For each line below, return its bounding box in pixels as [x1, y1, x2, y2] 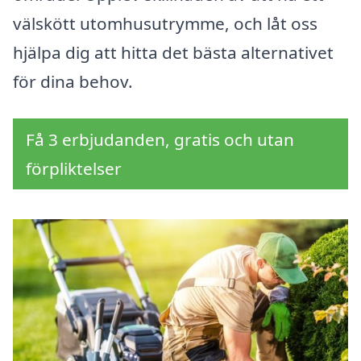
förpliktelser [26, 157, 122, 180]
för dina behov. [13, 70, 133, 93]
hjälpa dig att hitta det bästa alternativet [13, 41, 334, 64]
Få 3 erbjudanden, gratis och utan [26, 128, 294, 151]
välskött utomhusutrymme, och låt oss [13, 12, 317, 35]
